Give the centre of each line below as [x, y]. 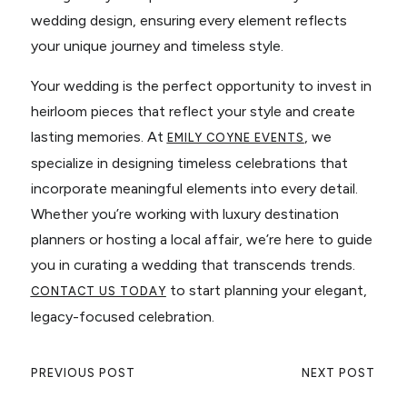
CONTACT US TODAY [98, 291]
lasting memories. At [99, 136]
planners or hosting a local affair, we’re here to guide [201, 239]
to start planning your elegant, [266, 290]
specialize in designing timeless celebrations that [189, 163]
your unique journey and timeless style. [157, 45]
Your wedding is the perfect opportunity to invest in [201, 85]
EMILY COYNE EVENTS [235, 137]
